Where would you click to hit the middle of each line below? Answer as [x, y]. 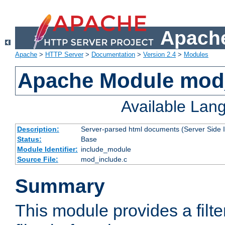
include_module [106, 149]
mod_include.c [104, 159]
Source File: [37, 159]
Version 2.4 [159, 55]
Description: [38, 129]
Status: [29, 139]
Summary [60, 186]
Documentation [113, 55]
